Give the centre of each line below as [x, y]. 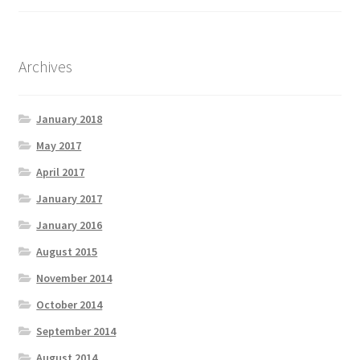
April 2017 [61, 172]
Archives [45, 66]
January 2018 [70, 119]
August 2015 [67, 252]
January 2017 [70, 199]
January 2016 [70, 225]
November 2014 [74, 278]
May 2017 [59, 146]
